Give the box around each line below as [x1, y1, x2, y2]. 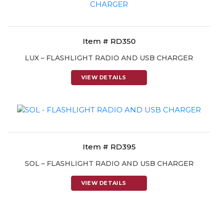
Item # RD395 [82, 142, 136, 151]
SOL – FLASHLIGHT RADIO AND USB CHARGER [24, 159, 194, 168]
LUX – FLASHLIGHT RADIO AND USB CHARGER [25, 54, 193, 62]
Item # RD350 [82, 36, 136, 46]
